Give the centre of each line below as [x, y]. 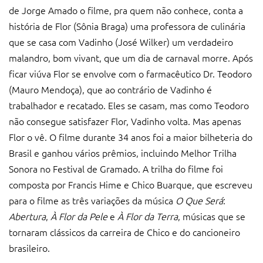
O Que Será [199, 200]
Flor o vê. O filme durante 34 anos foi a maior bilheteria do [131, 136]
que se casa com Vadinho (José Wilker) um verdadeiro [121, 41]
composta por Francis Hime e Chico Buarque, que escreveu [131, 184]
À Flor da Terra [148, 216]
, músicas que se [212, 216]
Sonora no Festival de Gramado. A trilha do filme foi [116, 168]
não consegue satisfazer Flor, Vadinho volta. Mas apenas [125, 121]
